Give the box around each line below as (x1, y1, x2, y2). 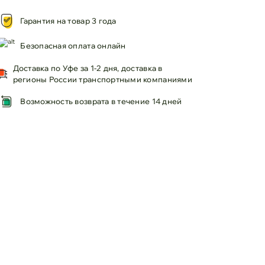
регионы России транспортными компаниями (12, 74, 192, 84)
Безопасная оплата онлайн (20, 41, 126, 51)
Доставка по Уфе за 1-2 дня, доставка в (12, 63, 163, 73)
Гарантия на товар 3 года (20, 16, 117, 26)
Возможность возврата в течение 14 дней (20, 96, 182, 106)
